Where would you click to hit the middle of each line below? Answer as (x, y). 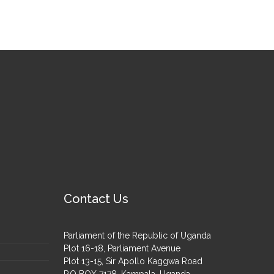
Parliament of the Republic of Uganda (138, 235)
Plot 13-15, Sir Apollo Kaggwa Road (133, 261)
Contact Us (96, 198)
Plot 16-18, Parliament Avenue (124, 248)
